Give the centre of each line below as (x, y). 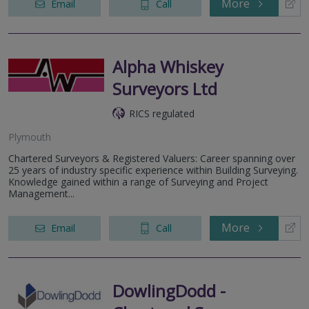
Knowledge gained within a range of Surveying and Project (138, 181)
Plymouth (30, 137)
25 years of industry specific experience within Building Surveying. (153, 170)
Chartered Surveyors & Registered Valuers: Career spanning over (152, 158)
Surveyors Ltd (165, 88)
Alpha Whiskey (168, 66)
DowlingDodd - (169, 290)
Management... (41, 193)
